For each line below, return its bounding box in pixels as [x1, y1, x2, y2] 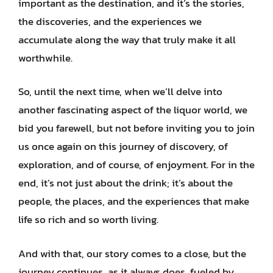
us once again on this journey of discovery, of [18, 138, 228, 154]
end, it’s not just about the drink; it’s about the [18, 175, 233, 191]
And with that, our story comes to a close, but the [18, 245, 246, 261]
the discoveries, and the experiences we [18, 13, 202, 29]
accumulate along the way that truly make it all [18, 31, 236, 48]
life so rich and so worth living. [18, 211, 158, 227]
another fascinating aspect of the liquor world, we [18, 102, 247, 118]
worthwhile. [18, 49, 73, 66]
